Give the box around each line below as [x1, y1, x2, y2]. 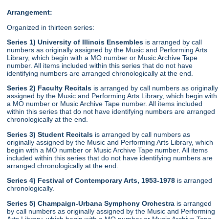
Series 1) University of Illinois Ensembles [7, 38, 144, 46]
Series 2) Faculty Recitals [7, 84, 94, 92]
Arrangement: [7, 8, 53, 17]
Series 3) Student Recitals [7, 130, 93, 138]
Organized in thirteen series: [7, 23, 95, 31]
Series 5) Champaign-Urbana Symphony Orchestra [7, 199, 177, 207]
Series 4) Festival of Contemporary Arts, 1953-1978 [7, 176, 175, 185]
